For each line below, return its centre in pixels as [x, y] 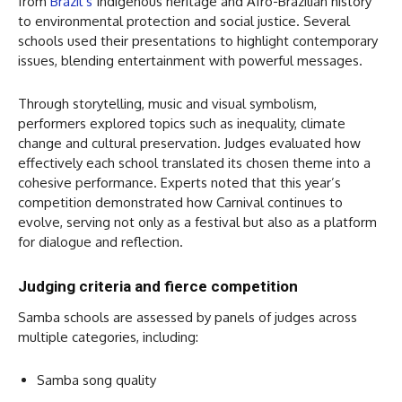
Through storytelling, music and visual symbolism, [167, 104]
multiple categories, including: [108, 337]
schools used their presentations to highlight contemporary [198, 41]
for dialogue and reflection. [100, 242]
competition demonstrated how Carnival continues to [180, 203]
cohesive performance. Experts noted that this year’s [179, 183]
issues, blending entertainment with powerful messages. [190, 61]
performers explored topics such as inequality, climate [182, 124]
